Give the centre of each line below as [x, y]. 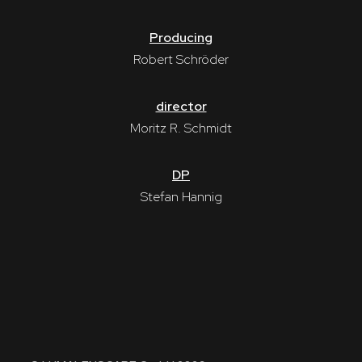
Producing [181, 37]
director [181, 106]
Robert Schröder [181, 59]
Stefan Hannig [181, 196]
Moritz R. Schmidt [181, 128]
